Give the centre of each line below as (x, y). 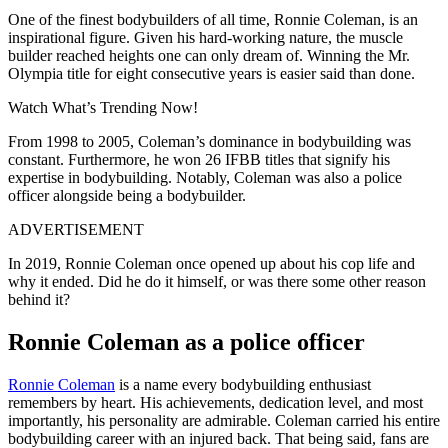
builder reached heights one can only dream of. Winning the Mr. (209, 55)
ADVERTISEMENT (76, 229)
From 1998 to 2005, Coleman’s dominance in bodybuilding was (209, 141)
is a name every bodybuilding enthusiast (243, 384)
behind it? (39, 299)
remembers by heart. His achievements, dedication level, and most (215, 402)
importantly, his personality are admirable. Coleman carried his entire (224, 420)
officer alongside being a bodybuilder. (127, 195)
